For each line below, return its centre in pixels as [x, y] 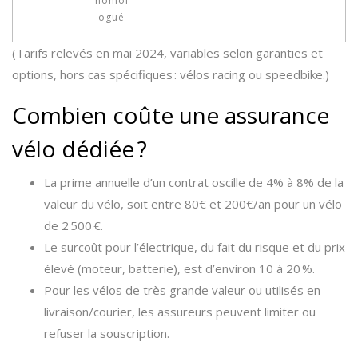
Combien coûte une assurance [171, 115]
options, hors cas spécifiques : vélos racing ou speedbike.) [171, 74]
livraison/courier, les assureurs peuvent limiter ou [180, 312]
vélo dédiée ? [80, 149]
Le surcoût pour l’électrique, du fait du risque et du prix [195, 247]
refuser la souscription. [107, 333]
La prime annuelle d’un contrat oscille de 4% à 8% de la [194, 182]
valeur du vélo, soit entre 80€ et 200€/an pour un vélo [193, 204]
